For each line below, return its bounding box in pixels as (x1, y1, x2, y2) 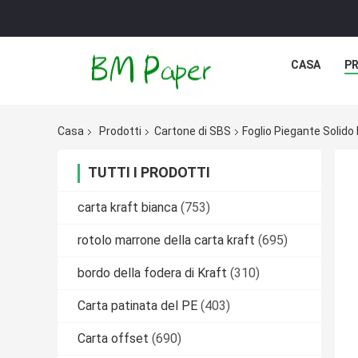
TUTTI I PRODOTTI (88, 164, 210, 181)
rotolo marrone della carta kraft (78, 233, 255, 249)
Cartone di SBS (154, 125, 231, 138)
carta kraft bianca (78, 200, 177, 216)
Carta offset (78, 331, 149, 347)
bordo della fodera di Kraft (78, 265, 227, 281)
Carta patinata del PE (78, 298, 197, 314)
